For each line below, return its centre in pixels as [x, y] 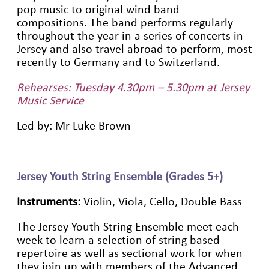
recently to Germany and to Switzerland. [121, 62]
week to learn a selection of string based [118, 240]
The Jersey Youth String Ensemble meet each [128, 227]
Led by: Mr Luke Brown [74, 126]
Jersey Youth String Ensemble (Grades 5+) [120, 176]
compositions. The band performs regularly [125, 23]
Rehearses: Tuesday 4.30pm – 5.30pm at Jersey [133, 87]
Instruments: [50, 201]
